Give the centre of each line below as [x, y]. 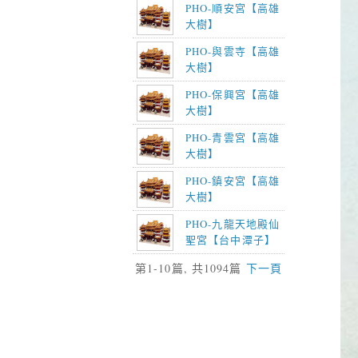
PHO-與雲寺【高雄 [233, 52]
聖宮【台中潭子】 [231, 240]
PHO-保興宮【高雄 [233, 95]
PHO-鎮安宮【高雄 [233, 181]
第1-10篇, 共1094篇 [191, 268]
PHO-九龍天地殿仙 [233, 224]
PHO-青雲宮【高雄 [233, 138]
